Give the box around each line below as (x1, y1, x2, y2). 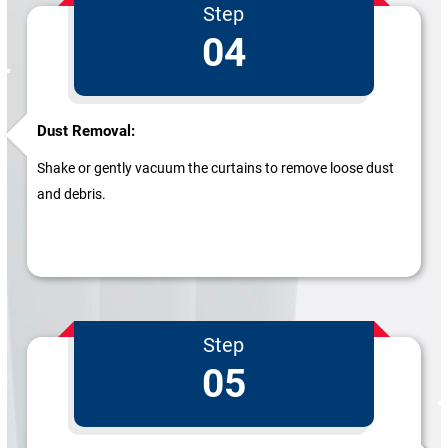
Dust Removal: (36, 121, 135, 140)
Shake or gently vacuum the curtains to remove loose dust (36, 159, 394, 176)
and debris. (36, 185, 106, 202)
